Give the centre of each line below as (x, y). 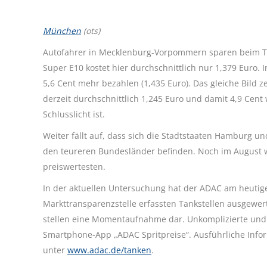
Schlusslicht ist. (74, 114)
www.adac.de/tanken (109, 250)
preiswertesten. (74, 167)
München (62, 31)
